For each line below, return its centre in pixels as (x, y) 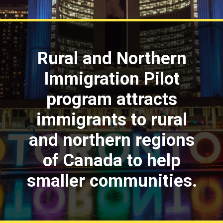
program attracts (112, 99)
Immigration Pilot (112, 78)
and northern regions (112, 140)
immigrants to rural (112, 119)
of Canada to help (112, 160)
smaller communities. (112, 180)
